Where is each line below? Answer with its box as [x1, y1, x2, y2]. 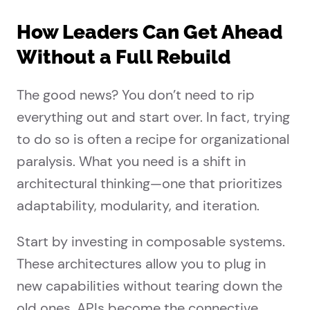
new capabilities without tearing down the [17, 277, 282, 295]
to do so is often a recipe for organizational [17, 130, 289, 149]
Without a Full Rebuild [17, 46, 230, 69]
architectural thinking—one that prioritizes [17, 174, 282, 193]
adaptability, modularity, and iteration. [17, 197, 259, 215]
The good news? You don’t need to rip [17, 86, 255, 104]
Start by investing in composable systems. [17, 232, 285, 251]
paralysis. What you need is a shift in [17, 152, 246, 171]
